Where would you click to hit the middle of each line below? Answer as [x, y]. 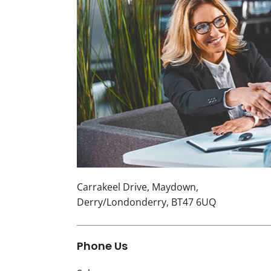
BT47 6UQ [194, 202]
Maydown [174, 187]
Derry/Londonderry [122, 202]
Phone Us [102, 246]
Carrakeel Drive [112, 187]
